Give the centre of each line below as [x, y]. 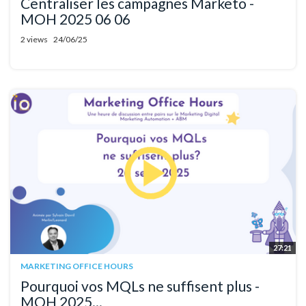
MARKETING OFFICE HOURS [77, 266]
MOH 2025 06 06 [75, 19]
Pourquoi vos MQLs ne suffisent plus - [140, 286]
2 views [34, 40]
